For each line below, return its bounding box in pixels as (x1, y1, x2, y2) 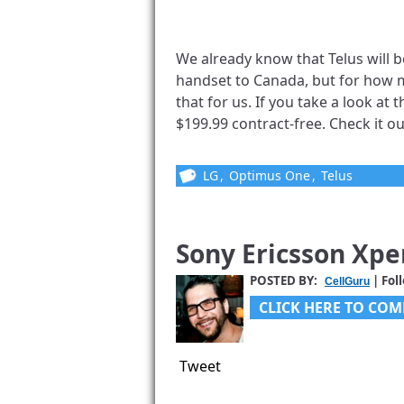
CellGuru (325, 275, 370, 289)
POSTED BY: (250, 272, 320, 289)
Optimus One (229, 167, 310, 185)
